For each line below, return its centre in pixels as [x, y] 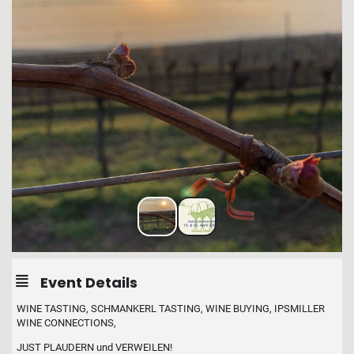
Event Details [89, 282]
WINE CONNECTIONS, [66, 323]
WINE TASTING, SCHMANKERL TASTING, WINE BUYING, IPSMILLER [171, 309]
